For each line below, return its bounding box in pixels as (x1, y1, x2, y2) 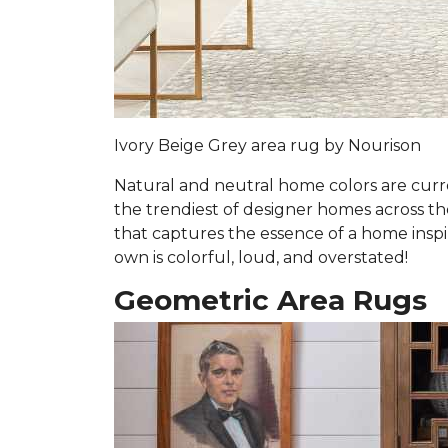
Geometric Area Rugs (114, 283, 427, 317)
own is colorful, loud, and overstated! (114, 248, 408, 267)
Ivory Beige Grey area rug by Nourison (114, 136, 421, 155)
